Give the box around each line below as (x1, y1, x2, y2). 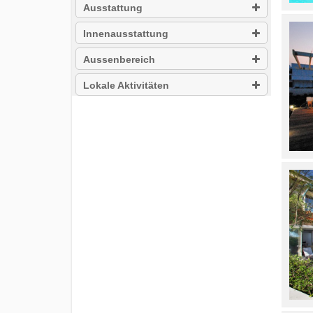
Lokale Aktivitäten (83, 80, 169, 92)
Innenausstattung (83, 28, 168, 40)
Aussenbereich (83, 54, 155, 66)
